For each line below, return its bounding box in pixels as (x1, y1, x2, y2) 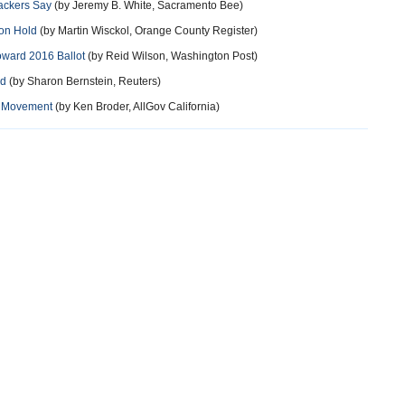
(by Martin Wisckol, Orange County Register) (37, 24, 258, 37)
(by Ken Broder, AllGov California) (52, 100, 220, 113)
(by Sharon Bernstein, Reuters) (6, 75, 161, 88)
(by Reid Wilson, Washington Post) (85, 50, 258, 62)
